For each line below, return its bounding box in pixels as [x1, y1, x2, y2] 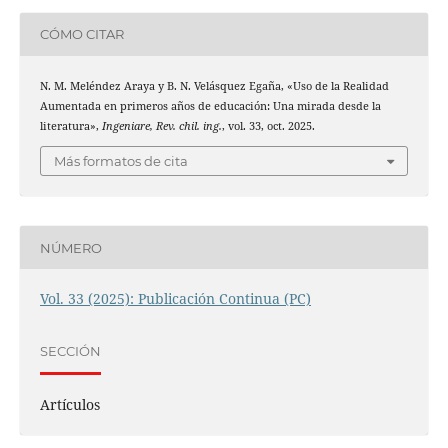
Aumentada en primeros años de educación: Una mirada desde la [39, 98, 381, 113]
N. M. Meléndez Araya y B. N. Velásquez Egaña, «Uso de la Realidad [39, 78, 389, 93]
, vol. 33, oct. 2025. [221, 118, 315, 133]
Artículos [39, 395, 100, 415]
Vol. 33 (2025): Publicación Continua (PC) [39, 289, 311, 309]
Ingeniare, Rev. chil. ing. [101, 118, 222, 133]
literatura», [39, 118, 102, 133]
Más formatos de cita [54, 153, 188, 170]
